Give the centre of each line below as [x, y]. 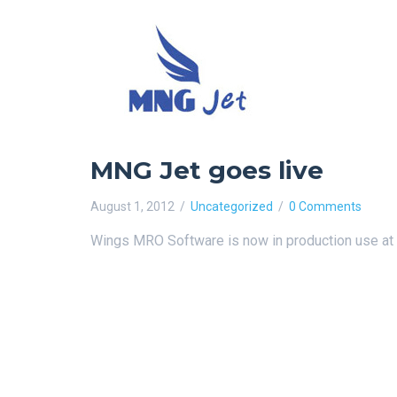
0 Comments [325, 206]
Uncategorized [232, 206]
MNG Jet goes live [207, 170]
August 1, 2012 [132, 206]
